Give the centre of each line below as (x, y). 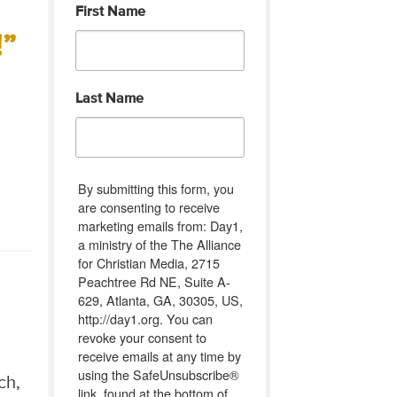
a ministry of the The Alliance (159, 244)
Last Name (109, 99)
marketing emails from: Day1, (160, 225)
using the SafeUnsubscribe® (158, 374)
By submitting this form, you (156, 188)
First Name (110, 12)
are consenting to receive (148, 206)
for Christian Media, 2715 (148, 262)
